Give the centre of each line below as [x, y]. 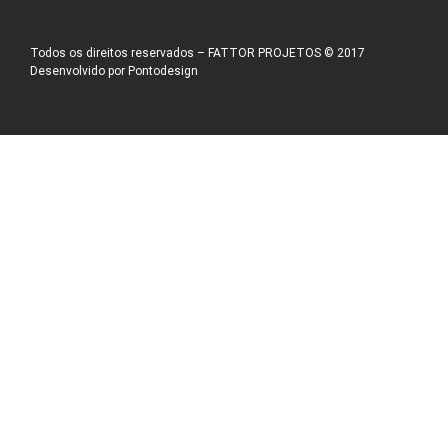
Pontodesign [163, 71]
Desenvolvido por [79, 71]
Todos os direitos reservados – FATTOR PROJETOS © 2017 [197, 53]
